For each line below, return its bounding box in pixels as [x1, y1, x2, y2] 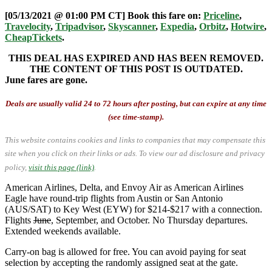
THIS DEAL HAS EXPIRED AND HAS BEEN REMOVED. [8, 52, 263, 63]
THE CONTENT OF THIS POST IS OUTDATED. [29, 63, 243, 74]
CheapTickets [5, 32, 62, 42]
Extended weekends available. [5, 225, 121, 236]
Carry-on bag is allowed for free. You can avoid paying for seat [5, 246, 246, 257]
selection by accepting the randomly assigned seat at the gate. [5, 257, 238, 268]
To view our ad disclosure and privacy [139, 149, 265, 158]
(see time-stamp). [108, 112, 164, 122]
